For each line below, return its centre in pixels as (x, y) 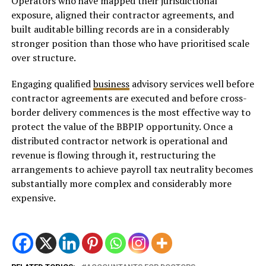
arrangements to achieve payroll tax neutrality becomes (132, 170)
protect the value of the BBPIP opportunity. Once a (122, 127)
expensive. (33, 198)
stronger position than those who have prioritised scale (130, 44)
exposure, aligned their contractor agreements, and (122, 15)
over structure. (43, 58)
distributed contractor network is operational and (119, 141)
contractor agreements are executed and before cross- (129, 98)
